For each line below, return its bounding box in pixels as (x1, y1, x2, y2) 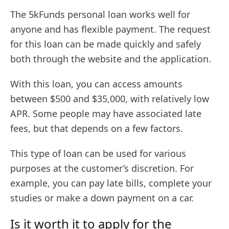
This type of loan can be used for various (10, 147, 186, 159)
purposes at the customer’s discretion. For (10, 162, 194, 174)
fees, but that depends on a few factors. (10, 122, 183, 134)
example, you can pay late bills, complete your (10, 176, 212, 189)
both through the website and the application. (10, 52, 211, 65)
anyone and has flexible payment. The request (10, 22, 211, 35)
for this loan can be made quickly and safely (10, 37, 201, 50)
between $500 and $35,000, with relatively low (10, 92, 209, 105)
